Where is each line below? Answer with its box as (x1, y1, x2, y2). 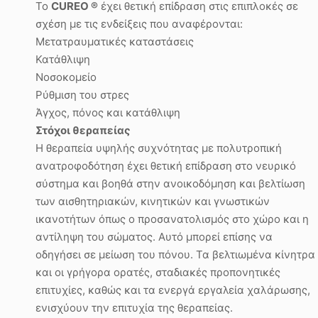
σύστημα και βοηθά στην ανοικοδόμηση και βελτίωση (35, 177, 305, 190)
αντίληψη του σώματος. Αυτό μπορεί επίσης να (35, 230, 273, 243)
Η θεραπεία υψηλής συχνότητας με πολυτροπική (35, 141, 282, 155)
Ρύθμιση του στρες (35, 88, 129, 102)
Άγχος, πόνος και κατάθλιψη (35, 106, 180, 119)
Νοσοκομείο (35, 70, 97, 84)
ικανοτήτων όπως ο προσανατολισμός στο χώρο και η (35, 212, 309, 226)
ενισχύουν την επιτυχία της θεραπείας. (35, 301, 233, 314)
